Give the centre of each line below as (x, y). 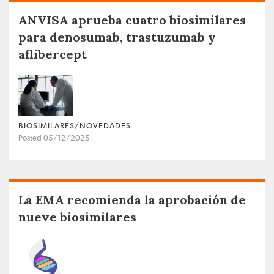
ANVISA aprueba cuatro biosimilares (132, 20)
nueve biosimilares (77, 217)
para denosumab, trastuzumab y (117, 37)
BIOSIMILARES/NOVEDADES (75, 126)
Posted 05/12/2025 (54, 138)
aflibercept (53, 54)
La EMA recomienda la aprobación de (132, 199)
